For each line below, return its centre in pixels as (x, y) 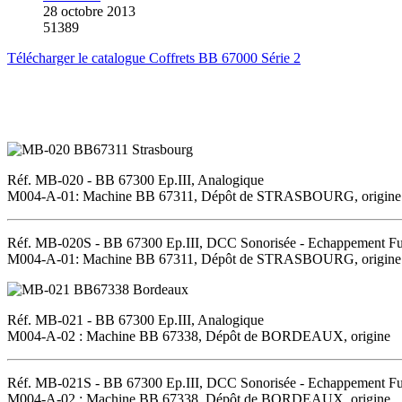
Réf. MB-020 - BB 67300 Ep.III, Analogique (135, 179)
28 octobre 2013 (89, 11)
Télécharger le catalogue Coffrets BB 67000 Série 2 (154, 57)
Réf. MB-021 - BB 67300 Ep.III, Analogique (135, 319)
